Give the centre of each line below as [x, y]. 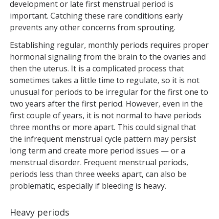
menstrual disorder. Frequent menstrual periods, [99, 163]
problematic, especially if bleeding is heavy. [88, 186]
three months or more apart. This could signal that [103, 127]
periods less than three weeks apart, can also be [98, 174]
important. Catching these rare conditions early [96, 16]
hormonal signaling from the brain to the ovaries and [108, 57]
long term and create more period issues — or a [98, 151]
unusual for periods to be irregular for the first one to [109, 92]
